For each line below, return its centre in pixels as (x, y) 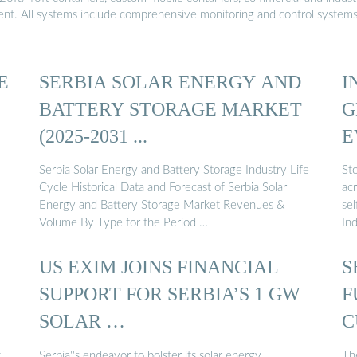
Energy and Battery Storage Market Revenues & (162, 206)
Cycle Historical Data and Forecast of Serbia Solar (163, 188)
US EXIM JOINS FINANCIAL (159, 267)
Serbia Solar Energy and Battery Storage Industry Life (174, 171)
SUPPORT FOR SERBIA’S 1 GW (170, 294)
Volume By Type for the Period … (124, 223)
